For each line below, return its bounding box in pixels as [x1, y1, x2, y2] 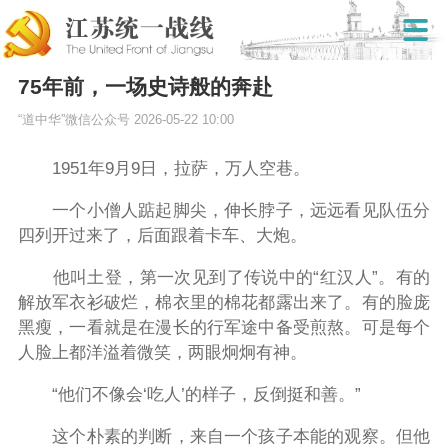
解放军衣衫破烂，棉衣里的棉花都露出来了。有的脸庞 [17, 293, 431, 313]
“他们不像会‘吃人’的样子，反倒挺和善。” [17, 385, 361, 405]
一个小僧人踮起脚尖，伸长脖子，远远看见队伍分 [17, 201, 431, 221]
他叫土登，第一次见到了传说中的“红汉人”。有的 [17, 268, 431, 288]
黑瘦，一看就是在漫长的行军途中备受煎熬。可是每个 [17, 318, 431, 338]
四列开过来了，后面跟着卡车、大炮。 [17, 226, 307, 246]
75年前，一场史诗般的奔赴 [17, 75, 273, 99]
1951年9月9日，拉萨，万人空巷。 [17, 159, 310, 179]
